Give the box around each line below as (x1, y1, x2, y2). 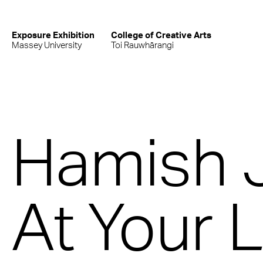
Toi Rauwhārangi (111, 40, 174, 50)
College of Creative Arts (111, 29, 211, 40)
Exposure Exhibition (12, 29, 95, 40)
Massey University (12, 40, 82, 50)
